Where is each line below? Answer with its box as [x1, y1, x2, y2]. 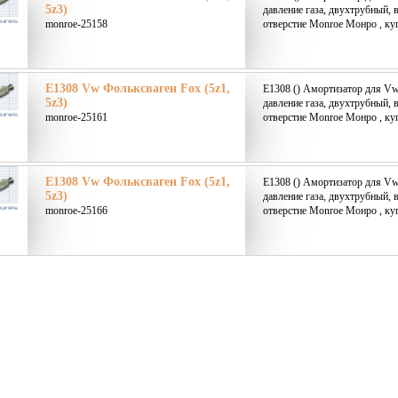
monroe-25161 [45, 111, 107, 123]
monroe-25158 [45, 18, 107, 30]
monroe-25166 [45, 204, 107, 217]
